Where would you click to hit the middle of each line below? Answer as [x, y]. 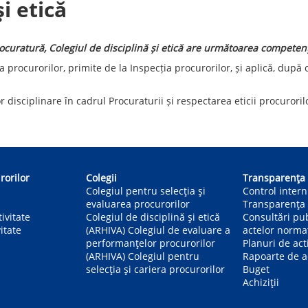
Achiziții [261, 282]
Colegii [101, 177]
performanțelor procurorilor [151, 243]
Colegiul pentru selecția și [146, 190]
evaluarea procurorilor [138, 203]
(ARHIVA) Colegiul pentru [143, 256]
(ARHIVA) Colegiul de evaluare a [158, 230]
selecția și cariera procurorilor [155, 269]
